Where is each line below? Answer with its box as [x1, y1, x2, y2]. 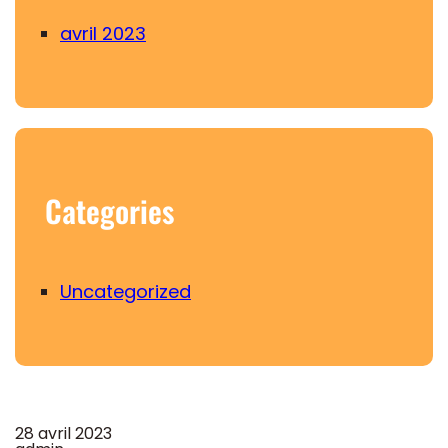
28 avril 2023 [15, 422, 112, 446]
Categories [45, 188, 174, 234]
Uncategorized [60, 279, 191, 305]
